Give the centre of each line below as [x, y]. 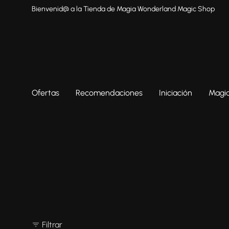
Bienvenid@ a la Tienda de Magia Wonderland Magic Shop [123, 9]
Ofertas [45, 93]
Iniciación [176, 93]
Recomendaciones [109, 93]
